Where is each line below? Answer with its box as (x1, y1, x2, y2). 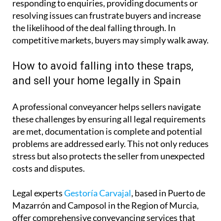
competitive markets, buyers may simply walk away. (12, 34, 209, 45)
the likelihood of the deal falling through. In (12, 22, 176, 33)
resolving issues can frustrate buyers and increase (12, 9, 201, 21)
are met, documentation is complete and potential (12, 125, 202, 137)
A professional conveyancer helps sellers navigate (12, 101, 201, 112)
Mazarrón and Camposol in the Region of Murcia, (12, 199, 199, 211)
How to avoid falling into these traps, (12, 59, 193, 72)
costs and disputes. (12, 162, 85, 174)
